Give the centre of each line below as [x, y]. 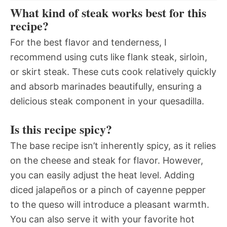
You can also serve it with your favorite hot [102, 219]
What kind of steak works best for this [108, 13]
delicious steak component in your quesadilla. [107, 101]
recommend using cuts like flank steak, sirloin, [109, 57]
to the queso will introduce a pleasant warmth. [110, 205]
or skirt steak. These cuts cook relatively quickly [113, 72]
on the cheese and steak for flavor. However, [107, 161]
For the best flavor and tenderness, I [88, 43]
